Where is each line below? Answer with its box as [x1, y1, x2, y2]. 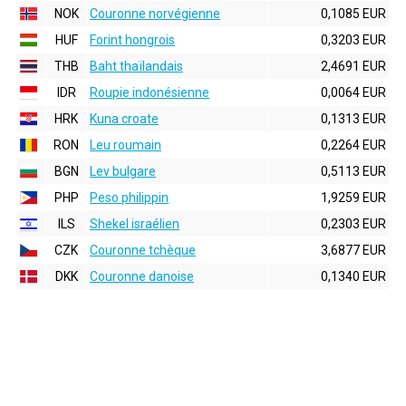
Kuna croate [90, 111, 159, 126]
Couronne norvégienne [90, 6, 220, 21]
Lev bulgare [90, 164, 156, 179]
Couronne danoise [90, 269, 194, 284]
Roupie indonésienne [90, 85, 209, 100]
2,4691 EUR [321, 59, 386, 73]
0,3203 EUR [321, 33, 386, 47]
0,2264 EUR [321, 138, 386, 152]
